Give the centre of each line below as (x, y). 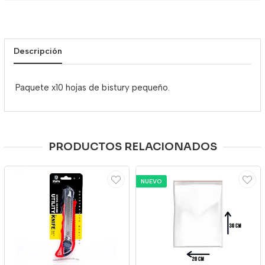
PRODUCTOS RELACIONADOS (132, 147)
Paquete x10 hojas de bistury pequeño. (93, 88)
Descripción (38, 51)
